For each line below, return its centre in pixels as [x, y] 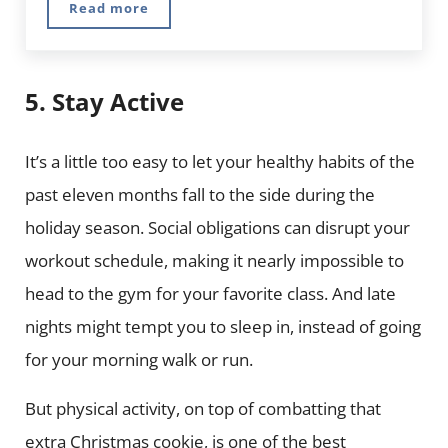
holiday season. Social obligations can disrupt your [217, 228]
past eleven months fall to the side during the [199, 195]
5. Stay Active [107, 101]
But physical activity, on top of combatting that [202, 409]
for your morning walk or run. [140, 360]
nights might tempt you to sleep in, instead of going [222, 327]
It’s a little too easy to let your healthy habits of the [219, 162]
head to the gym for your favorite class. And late [210, 294]
